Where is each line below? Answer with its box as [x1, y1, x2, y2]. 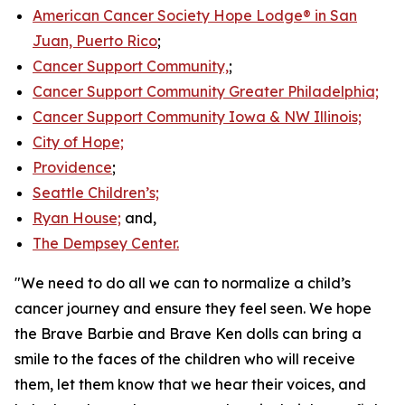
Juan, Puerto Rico [33, 32, 157, 50]
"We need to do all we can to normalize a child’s [14, 274, 351, 292]
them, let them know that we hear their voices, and [14, 375, 366, 393]
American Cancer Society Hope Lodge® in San [33, 6, 357, 24]
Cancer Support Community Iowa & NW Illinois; [33, 108, 362, 126]
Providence [33, 158, 112, 176]
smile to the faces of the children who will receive [14, 350, 355, 368]
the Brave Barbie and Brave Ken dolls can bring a [14, 325, 362, 343]
